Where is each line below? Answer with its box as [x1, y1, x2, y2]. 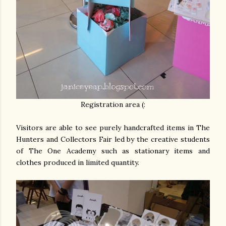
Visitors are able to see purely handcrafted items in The [16, 123, 210, 132]
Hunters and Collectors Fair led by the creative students [16, 134, 210, 144]
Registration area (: [81, 99, 145, 109]
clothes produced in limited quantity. [16, 157, 139, 167]
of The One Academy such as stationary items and [16, 146, 210, 155]
